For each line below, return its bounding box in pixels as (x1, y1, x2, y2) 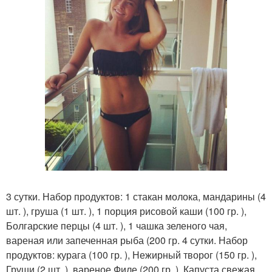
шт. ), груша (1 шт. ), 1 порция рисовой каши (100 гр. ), (6, 204, 246, 218)
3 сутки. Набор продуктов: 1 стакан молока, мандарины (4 (6, 189, 266, 203)
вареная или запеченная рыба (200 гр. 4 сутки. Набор (6, 233, 248, 247)
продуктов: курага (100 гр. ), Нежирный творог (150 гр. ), (6, 248, 257, 262)
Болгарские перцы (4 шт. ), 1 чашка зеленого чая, (6, 219, 227, 233)
